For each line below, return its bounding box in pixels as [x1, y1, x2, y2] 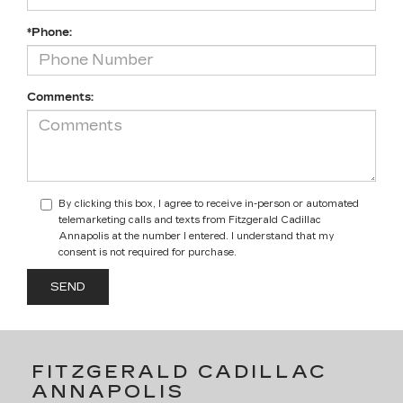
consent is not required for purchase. [58, 246, 237, 258]
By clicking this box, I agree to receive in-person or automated [58, 198, 359, 210]
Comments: [27, 90, 94, 103]
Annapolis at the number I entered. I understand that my [58, 230, 335, 242]
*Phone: [27, 25, 72, 39]
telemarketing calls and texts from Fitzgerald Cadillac [58, 214, 321, 226]
